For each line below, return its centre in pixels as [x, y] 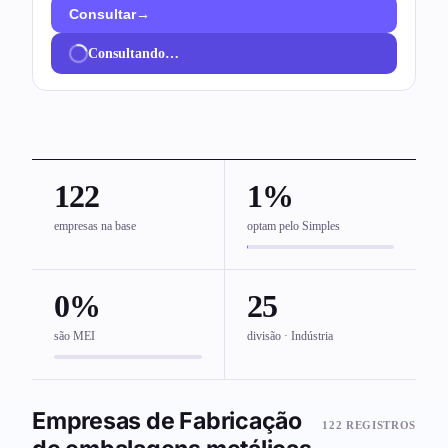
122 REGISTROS [369, 425]
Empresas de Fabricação [167, 421]
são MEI [74, 336]
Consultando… [133, 53]
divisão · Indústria [290, 336]
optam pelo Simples [293, 226]
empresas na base [95, 226]
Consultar [102, 13]
